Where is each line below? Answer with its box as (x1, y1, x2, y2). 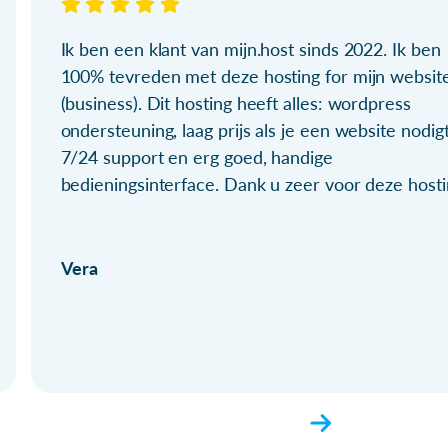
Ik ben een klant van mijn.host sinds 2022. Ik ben (60, 38, 441, 61)
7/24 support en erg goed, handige (60, 146, 333, 169)
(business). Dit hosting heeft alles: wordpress (60, 92, 411, 115)
